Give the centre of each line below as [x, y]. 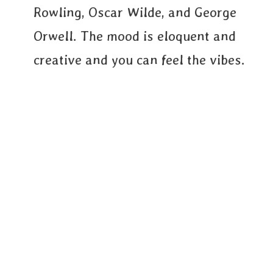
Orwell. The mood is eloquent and [135, 36]
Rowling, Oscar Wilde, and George [135, 12]
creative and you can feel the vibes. [139, 60]
